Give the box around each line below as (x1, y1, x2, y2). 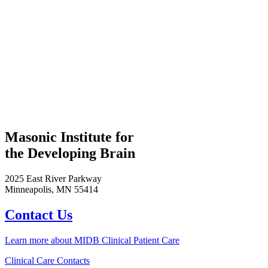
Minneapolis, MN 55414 (5, 184, 98, 194)
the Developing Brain (5, 145, 135, 161)
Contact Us (5, 206, 72, 223)
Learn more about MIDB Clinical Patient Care (5, 234, 179, 245)
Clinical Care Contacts (5, 255, 90, 266)
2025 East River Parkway (5, 173, 102, 184)
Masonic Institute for (5, 129, 138, 145)
